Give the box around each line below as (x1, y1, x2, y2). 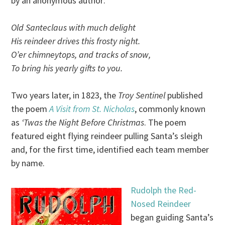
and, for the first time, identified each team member (11, 144, 209, 156)
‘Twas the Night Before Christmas (22, 117, 145, 129)
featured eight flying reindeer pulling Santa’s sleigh (11, 130, 203, 142)
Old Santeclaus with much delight (11, 22, 136, 34)
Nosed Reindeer (131, 198, 191, 210)
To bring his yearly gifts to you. (11, 62, 123, 74)
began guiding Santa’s (131, 211, 214, 223)
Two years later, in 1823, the (11, 89, 119, 101)
